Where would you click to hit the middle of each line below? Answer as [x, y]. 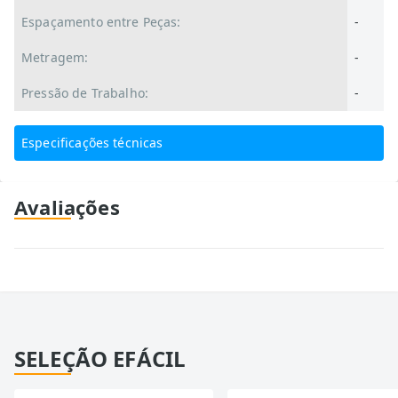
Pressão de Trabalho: [85, 93]
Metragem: [55, 57]
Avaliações [67, 207]
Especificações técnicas [92, 143]
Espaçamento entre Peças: [101, 22]
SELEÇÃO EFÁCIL [100, 358]
